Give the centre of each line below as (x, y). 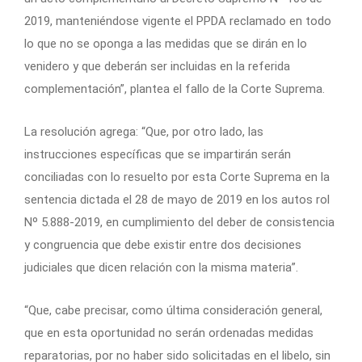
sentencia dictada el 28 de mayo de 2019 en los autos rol (177, 200)
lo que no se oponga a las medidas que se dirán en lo (166, 44)
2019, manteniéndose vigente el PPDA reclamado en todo (178, 21)
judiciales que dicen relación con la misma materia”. (161, 268)
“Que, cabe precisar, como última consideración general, (173, 311)
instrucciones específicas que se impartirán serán (158, 155)
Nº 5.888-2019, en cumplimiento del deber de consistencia (179, 223)
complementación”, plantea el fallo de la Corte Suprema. (175, 89)
